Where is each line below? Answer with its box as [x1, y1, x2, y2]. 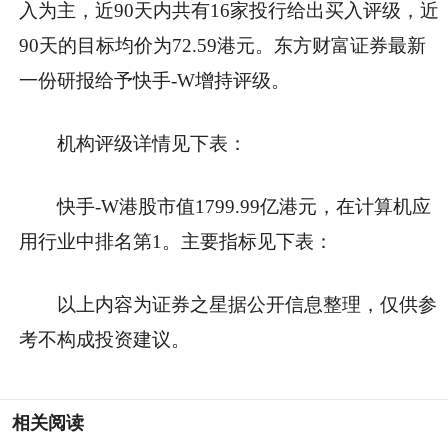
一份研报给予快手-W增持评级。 [19, 69, 290, 91]
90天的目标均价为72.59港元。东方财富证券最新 [19, 34, 426, 56]
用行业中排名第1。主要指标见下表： [19, 230, 333, 252]
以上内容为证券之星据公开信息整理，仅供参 [57, 293, 438, 315]
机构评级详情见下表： [57, 132, 248, 154]
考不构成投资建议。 [19, 328, 190, 350]
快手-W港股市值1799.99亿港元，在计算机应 [57, 195, 432, 217]
